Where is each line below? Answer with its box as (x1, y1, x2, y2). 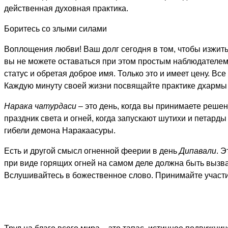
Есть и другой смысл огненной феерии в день (4, 147, 179, 155)
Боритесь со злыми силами (4, 24, 107, 33)
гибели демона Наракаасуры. (4, 126, 116, 135)
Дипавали (179, 147, 216, 155)
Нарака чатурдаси (4, 102, 76, 110)
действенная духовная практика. (4, 4, 128, 13)
